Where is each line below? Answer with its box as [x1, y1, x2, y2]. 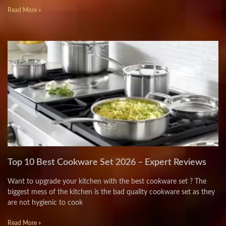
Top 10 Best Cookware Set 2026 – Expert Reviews [8, 158, 206, 167]
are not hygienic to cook [8, 199, 83, 206]
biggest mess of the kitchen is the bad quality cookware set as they [8, 189, 215, 196]
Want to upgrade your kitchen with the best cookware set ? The [8, 178, 206, 185]
